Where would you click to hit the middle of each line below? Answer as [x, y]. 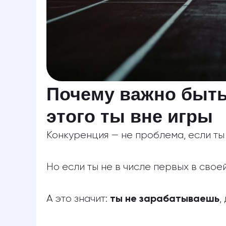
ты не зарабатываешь [165, 199]
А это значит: [78, 199]
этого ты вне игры [130, 116]
